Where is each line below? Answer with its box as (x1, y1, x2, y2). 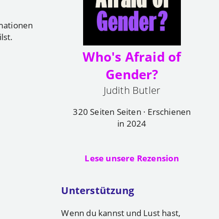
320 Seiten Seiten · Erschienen (73, 105, 191, 117)
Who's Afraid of (83, 48, 181, 66)
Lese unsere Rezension (85, 152, 179, 164)
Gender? (106, 66, 158, 84)
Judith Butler (103, 83, 161, 97)
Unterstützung (61, 183, 134, 197)
